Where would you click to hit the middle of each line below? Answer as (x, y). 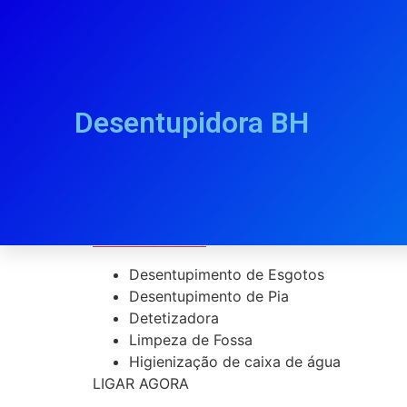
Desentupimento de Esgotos (227, 275)
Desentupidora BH (192, 123)
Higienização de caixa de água (235, 362)
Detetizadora (174, 318)
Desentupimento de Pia (209, 297)
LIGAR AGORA (141, 384)
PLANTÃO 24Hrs (149, 240)
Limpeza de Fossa (191, 340)
